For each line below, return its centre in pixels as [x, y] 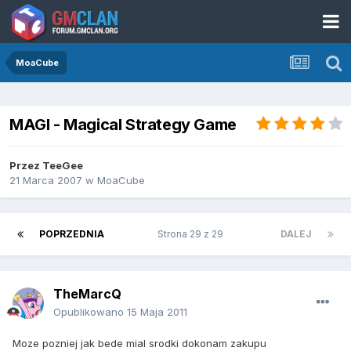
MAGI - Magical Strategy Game [123, 125]
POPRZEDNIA [72, 234]
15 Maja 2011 [157, 312]
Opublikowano [90, 312]
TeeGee [63, 166]
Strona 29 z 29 [192, 234]
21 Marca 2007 [46, 181]
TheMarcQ [87, 294]
